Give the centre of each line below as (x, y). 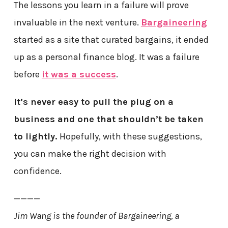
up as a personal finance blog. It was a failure (106, 57)
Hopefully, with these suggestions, (130, 136)
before (27, 74)
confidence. (37, 171)
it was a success (79, 74)
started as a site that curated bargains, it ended (111, 39)
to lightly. (35, 136)
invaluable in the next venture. (77, 22)
